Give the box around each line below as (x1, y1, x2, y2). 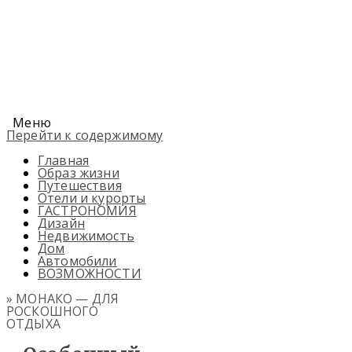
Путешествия (38, 177, 122, 194)
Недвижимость (38, 227, 134, 244)
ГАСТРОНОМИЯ (38, 202, 137, 219)
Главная (38, 152, 90, 169)
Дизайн (38, 214, 85, 232)
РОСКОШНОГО (6, 302, 99, 320)
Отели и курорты (38, 189, 146, 207)
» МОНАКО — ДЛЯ (6, 290, 119, 307)
